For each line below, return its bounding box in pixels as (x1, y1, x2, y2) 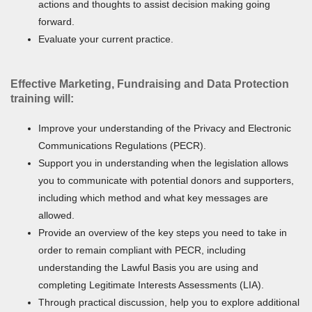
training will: (10, 92, 74, 104)
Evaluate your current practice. (38, 33, 173, 45)
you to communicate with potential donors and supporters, (38, 174, 294, 186)
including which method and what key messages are (38, 192, 268, 203)
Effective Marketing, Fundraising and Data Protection (10, 77, 289, 90)
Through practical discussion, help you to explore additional (38, 296, 299, 308)
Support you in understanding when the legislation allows (38, 157, 288, 169)
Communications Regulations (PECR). (38, 139, 206, 151)
